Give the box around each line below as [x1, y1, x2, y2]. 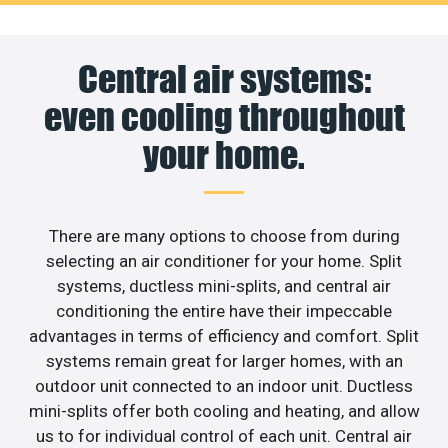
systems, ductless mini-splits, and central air [57, 275, 391, 296]
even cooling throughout [43, 94, 405, 139]
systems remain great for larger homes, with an [45, 350, 403, 371]
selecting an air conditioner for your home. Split [46, 250, 402, 271]
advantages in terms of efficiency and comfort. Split [29, 325, 419, 346]
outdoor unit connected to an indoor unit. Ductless [35, 375, 413, 396]
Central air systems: [77, 56, 371, 101]
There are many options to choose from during [48, 225, 400, 246]
